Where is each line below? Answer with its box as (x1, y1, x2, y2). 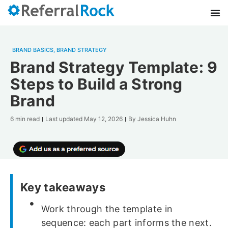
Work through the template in (41, 204, 173, 214)
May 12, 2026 (84, 115, 123, 123)
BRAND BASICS (12, 46, 53, 53)
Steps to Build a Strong (10, 75, 183, 93)
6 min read (10, 115, 40, 123)
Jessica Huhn (136, 115, 176, 123)
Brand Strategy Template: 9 (10, 58, 218, 76)
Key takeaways (20, 181, 105, 194)
